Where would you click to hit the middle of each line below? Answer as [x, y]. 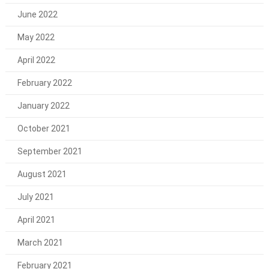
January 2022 [43, 106]
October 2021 [44, 129]
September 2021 [50, 152]
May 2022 [36, 38]
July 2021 [35, 197]
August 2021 [42, 174]
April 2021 [36, 220]
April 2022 [36, 60]
